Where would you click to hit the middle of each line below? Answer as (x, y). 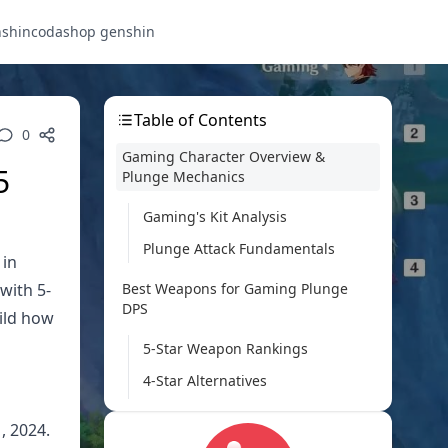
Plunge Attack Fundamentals (239, 248)
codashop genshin (93, 31)
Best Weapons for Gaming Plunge (235, 288)
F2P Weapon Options (212, 412)
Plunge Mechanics (183, 176)
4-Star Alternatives (205, 380)
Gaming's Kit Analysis (215, 216)
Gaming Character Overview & (223, 156)
